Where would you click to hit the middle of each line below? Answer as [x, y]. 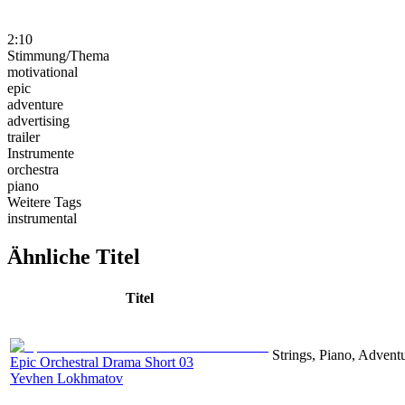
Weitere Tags [44, 202]
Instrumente [41, 153]
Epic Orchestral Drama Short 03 [102, 362]
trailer [24, 137]
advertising [38, 120]
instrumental [42, 218]
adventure [35, 104]
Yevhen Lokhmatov [66, 378]
